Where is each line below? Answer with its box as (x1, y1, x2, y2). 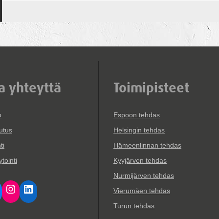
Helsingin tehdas (113, 126, 165, 134)
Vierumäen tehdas (113, 187, 170, 195)
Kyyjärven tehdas (113, 156, 167, 165)
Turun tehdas (113, 202, 154, 210)
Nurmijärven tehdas (113, 172, 174, 180)
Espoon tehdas (113, 111, 160, 119)
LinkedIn (22, 181, 66, 195)
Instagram (4, 181, 56, 195)
